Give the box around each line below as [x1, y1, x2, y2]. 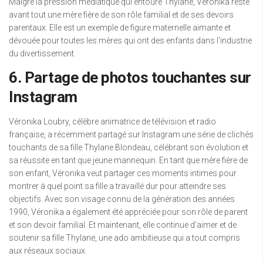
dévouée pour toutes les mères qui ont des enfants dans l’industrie [9, 36, 252, 46]
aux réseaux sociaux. [9, 246, 87, 256]
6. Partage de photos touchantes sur [9, 69, 251, 87]
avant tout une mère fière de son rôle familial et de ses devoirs [9, 10, 234, 20]
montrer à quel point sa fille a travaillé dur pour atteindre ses [9, 181, 226, 191]
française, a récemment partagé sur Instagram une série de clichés [9, 130, 254, 140]
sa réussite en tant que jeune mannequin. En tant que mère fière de [9, 156, 248, 166]
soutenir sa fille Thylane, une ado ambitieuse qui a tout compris [9, 233, 240, 243]
